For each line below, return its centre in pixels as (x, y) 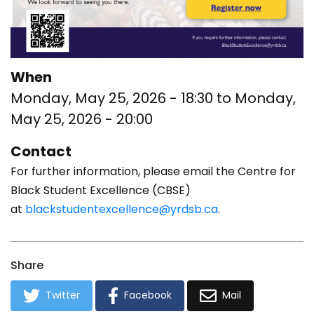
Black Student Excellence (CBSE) (101, 190)
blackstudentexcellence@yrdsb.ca (122, 209)
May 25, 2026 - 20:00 (82, 119)
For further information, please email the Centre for (153, 171)
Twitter (63, 295)
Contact (41, 151)
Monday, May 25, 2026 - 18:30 (112, 98)
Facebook (148, 295)
